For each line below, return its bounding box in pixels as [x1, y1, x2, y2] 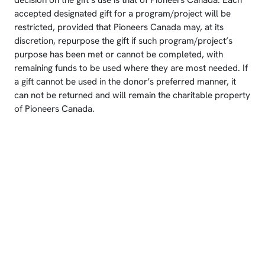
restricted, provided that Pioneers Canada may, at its [14, 21, 224, 34]
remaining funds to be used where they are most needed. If [14, 62, 248, 75]
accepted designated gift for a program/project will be [14, 8, 231, 20]
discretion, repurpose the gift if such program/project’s [14, 35, 232, 47]
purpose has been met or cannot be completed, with [14, 49, 223, 61]
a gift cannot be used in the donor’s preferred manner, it [14, 76, 236, 88]
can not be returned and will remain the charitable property [14, 89, 250, 102]
